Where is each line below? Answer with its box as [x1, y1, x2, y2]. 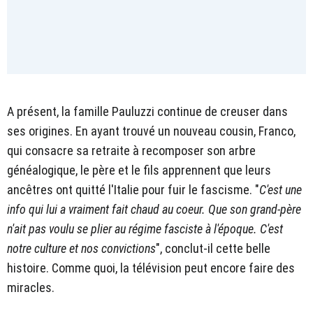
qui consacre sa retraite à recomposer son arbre [7, 143, 256, 158]
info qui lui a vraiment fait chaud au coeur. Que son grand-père [7, 201, 301, 217]
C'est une [259, 182, 302, 197]
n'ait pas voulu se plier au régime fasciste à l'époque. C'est [7, 221, 283, 236]
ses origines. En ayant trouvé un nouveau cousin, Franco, [7, 123, 296, 138]
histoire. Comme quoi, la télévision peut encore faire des [7, 260, 295, 275]
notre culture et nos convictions [7, 240, 156, 256]
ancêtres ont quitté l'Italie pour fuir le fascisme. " [7, 182, 259, 197]
